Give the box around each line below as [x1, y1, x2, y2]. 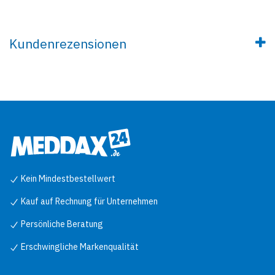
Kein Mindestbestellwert [19, 172, 115, 184]
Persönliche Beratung [19, 218, 103, 230]
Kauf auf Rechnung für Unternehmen [19, 195, 158, 207]
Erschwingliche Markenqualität [19, 241, 139, 252]
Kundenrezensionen [9, 35, 126, 52]
